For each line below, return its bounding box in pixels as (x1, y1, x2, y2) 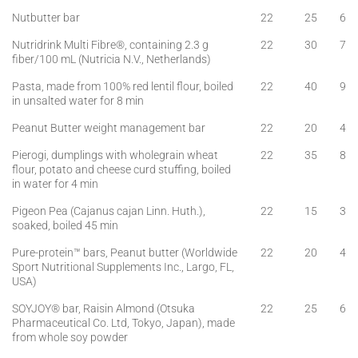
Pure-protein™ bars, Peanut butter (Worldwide (12, 245, 237, 260)
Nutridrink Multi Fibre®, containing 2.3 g (12, 38, 209, 52)
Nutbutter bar (12, 10, 80, 25)
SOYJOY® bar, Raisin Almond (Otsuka (12, 301, 195, 316)
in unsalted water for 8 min (12, 93, 144, 108)
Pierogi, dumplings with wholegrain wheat (12, 148, 218, 162)
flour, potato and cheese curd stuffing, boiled (12, 162, 231, 177)
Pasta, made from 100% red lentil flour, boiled (12, 79, 233, 93)
